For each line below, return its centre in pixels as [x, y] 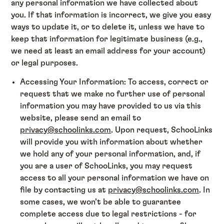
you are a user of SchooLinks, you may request [106, 166]
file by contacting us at [64, 190]
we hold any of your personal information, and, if [110, 154]
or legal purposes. [45, 63]
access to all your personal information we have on [115, 178]
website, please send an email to [81, 118]
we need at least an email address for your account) [108, 51]
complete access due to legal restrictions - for [108, 214]
